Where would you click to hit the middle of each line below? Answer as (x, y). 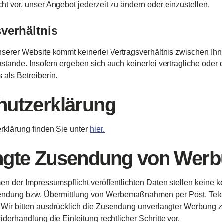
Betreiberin (36, 76)
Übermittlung (66, 194)
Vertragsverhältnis (142, 52)
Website (36, 52)
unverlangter (160, 206)
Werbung (200, 206)
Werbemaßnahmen (139, 194)
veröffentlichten (117, 183)
